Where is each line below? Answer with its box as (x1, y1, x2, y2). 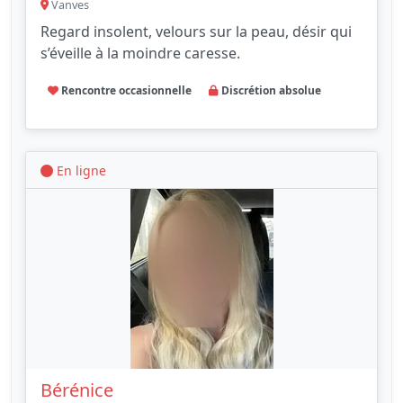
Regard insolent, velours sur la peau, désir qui (40, 22, 352, 42)
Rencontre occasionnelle (58, 83, 192, 99)
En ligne (53, 162, 106, 180)
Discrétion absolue (219, 83, 322, 99)
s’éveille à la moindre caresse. (40, 43, 240, 64)
